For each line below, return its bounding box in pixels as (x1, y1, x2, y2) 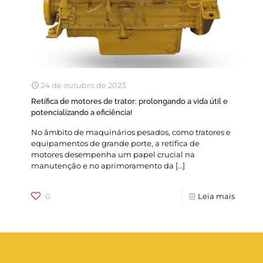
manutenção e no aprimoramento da (31, 160, 174, 170)
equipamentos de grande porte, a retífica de (31, 138, 200, 148)
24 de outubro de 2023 (41, 80, 126, 90)
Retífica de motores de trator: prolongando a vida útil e (31, 96, 228, 106)
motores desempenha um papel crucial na (31, 149, 195, 159)
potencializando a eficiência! (31, 107, 132, 117)
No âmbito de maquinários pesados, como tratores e (31, 127, 231, 137)
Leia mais (198, 191, 235, 201)
